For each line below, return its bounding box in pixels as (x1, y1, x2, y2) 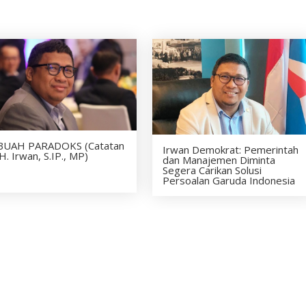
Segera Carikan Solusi (163, 163, 262, 177)
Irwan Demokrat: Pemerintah (163, 142, 299, 156)
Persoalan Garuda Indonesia (163, 173, 296, 187)
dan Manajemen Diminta (163, 152, 276, 167)
